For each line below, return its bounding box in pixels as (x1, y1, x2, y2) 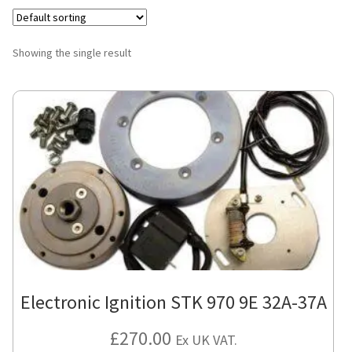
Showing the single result (13, 45, 131, 60)
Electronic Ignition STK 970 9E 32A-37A (20, 290, 327, 315)
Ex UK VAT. (174, 331, 237, 350)
